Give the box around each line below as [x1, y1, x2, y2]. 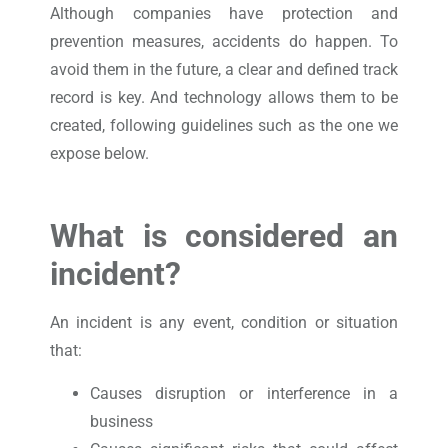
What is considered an [50, 217, 398, 256]
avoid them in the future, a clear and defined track [50, 59, 398, 79]
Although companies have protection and [50, 3, 398, 23]
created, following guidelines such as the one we [50, 115, 398, 135]
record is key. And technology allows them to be [50, 87, 398, 107]
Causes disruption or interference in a [90, 383, 398, 403]
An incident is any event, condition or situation [50, 313, 398, 333]
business [90, 411, 153, 431]
